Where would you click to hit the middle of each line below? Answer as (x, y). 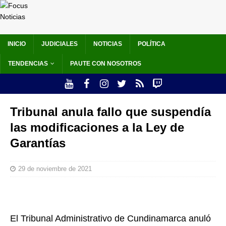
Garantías (38, 143)
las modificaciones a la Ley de (97, 128)
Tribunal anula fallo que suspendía (110, 112)
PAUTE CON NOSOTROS (106, 64)
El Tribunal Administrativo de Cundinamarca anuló (110, 219)
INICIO (17, 44)
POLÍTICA (152, 44)
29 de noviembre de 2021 (55, 169)
